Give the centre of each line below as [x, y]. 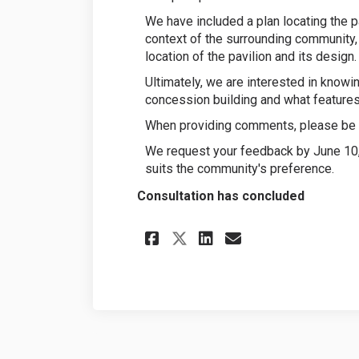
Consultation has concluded [220, 196]
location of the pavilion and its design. [250, 56]
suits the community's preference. [239, 168]
